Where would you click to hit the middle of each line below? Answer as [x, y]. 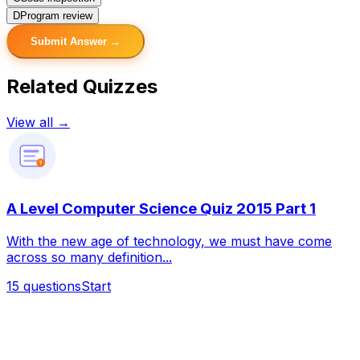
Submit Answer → [76, 41]
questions [52, 286]
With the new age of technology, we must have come [169, 241]
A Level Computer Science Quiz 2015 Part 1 [161, 209]
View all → [38, 122]
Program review [56, 15]
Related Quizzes [82, 86]
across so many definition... [89, 258]
